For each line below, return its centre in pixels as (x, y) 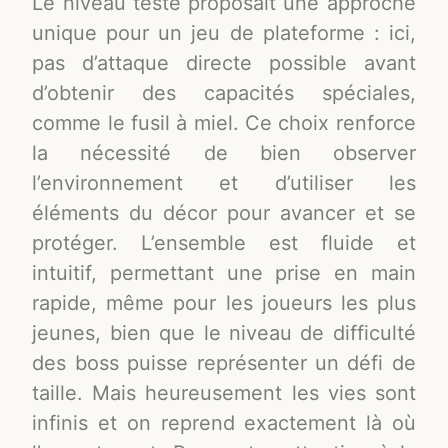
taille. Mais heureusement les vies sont (224, 393)
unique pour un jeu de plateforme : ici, (224, 33)
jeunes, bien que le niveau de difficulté (224, 333)
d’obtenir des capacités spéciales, (224, 93)
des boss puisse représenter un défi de (224, 363)
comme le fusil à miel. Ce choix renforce (224, 123)
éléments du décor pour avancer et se (224, 213)
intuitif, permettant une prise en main (224, 273)
